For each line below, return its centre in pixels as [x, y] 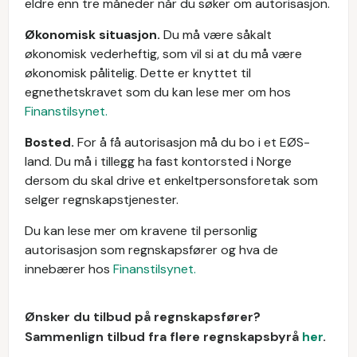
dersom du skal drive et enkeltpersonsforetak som [171, 180]
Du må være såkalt [218, 35]
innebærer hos [69, 269]
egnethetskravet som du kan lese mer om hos [158, 92]
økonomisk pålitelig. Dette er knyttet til [138, 73]
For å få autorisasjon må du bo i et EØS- [194, 142]
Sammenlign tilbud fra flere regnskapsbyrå [163, 337]
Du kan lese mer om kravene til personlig [141, 231]
